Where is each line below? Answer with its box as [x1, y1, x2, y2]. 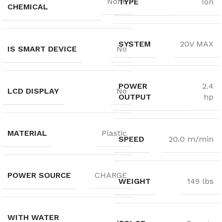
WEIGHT [118, 176, 151, 186]
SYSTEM [118, 39, 151, 49]
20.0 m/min [168, 134, 214, 144]
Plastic [102, 128, 127, 138]
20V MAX [180, 39, 214, 49]
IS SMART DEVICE [7, 44, 77, 54]
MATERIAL [7, 128, 47, 138]
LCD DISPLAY [7, 86, 59, 96]
